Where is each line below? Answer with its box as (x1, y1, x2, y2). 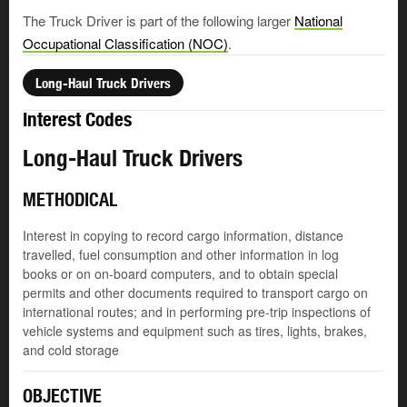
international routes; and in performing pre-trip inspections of (23, 303, 371, 322)
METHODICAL (23, 189, 117, 211)
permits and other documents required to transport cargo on (23, 283, 368, 303)
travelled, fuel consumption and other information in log (23, 245, 339, 264)
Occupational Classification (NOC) (23, 34, 228, 54)
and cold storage (23, 341, 119, 360)
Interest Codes (23, 108, 132, 132)
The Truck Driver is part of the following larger (23, 11, 294, 31)
